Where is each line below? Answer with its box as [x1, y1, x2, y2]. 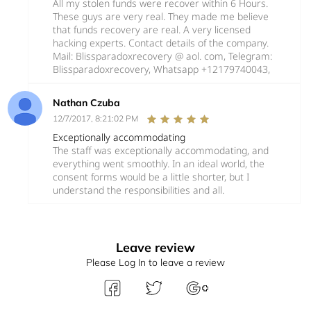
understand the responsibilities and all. [53, 183, 224, 196]
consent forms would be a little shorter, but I [53, 169, 249, 183]
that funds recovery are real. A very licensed [53, 22, 251, 36]
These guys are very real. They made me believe [53, 9, 269, 23]
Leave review [116, 239, 195, 255]
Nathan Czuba [53, 96, 120, 109]
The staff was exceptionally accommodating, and [53, 143, 269, 157]
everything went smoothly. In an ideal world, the [53, 156, 264, 170]
